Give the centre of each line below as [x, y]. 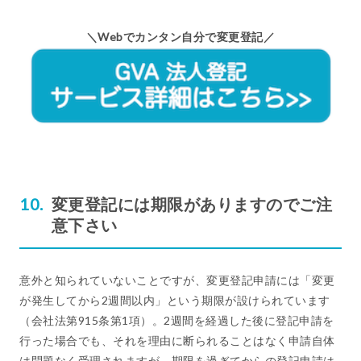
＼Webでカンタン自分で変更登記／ [180, 37]
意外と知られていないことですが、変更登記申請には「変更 [177, 280]
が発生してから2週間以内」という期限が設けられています [175, 301]
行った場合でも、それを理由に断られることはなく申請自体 [177, 341]
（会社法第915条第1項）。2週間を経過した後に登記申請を [177, 321]
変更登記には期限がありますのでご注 [191, 204]
